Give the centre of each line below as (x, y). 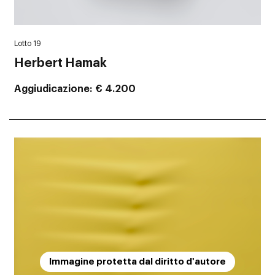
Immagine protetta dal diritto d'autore (137, 261)
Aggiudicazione (52, 89)
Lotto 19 (28, 44)
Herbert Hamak (60, 64)
